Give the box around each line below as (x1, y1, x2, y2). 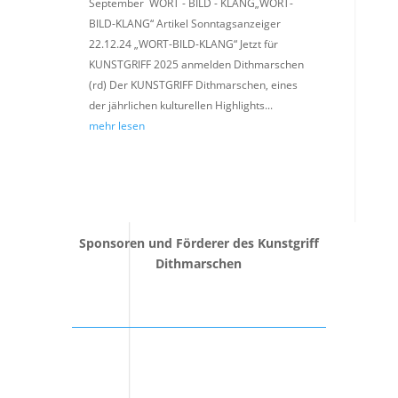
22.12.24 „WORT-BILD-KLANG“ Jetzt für (88, 36, 278, 52)
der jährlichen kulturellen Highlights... (88, 97, 273, 113)
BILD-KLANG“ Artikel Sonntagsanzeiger (88, 15, 281, 31)
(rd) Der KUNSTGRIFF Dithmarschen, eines (88, 76, 298, 92)
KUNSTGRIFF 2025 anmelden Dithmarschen (88, 56, 304, 72)
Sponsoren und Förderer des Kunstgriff (78, 234, 319, 251)
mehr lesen (88, 117, 145, 133)
